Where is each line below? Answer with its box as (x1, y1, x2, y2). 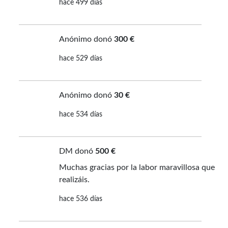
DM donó (59, 147, 95, 156)
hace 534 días (59, 111, 102, 119)
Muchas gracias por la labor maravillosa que (59, 163, 215, 172)
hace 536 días (59, 195, 102, 203)
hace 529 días (59, 55, 102, 63)
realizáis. (59, 176, 90, 184)
